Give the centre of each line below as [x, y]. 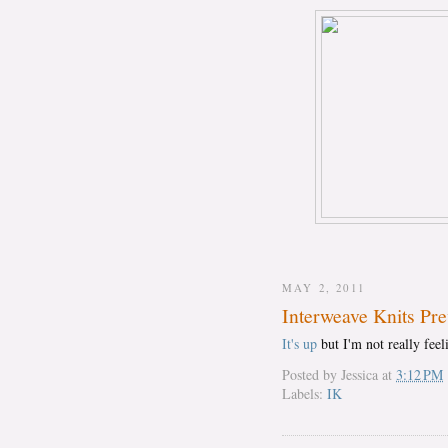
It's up [299, 343]
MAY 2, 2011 [324, 287]
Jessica [359, 375]
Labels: [304, 394]
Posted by [311, 375]
